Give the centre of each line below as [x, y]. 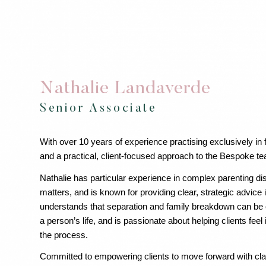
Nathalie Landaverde [125, 89]
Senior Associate [99, 109]
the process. [64, 235]
